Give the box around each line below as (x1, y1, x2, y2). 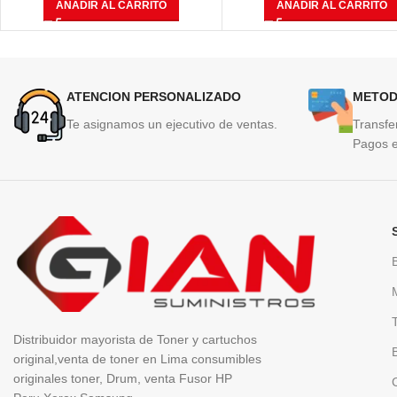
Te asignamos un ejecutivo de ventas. (66, 117, 277, 132)
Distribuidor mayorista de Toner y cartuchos (13, 332, 257, 347)
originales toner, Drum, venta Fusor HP (13, 371, 232, 386)
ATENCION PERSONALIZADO (66, 90, 241, 105)
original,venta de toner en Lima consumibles (13, 352, 261, 367)
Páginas (307, 5, 357, 20)
